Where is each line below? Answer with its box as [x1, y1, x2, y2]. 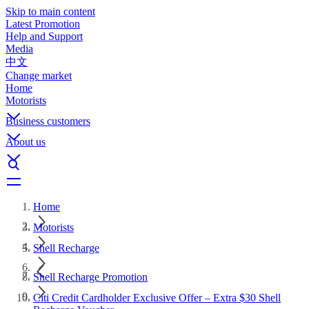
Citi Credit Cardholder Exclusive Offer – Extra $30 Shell [33, 292, 281, 303]
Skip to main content [6, 6, 95, 17]
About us [6, 136, 46, 148]
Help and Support [6, 30, 83, 42]
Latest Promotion [6, 18, 80, 30]
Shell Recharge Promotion [33, 271, 148, 283]
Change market [6, 70, 72, 81]
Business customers [6, 115, 90, 127]
